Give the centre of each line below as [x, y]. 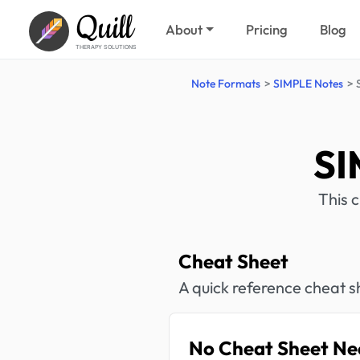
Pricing [267, 29]
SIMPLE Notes [308, 84]
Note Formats [226, 84]
